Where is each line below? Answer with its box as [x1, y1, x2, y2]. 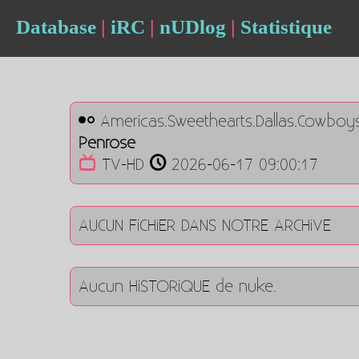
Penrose [79, 133, 135, 153]
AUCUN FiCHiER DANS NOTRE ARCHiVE [79, 216, 331, 236]
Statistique [240, 15, 332, 38]
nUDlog [159, 15, 226, 38]
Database [15, 15, 96, 38]
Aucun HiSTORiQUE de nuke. [79, 276, 276, 296]
